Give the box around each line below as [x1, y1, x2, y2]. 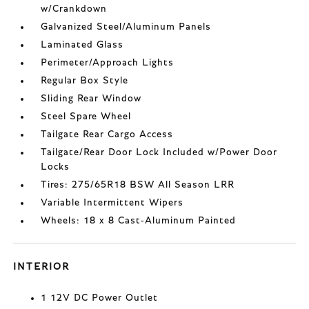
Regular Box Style [41, 76, 129, 86]
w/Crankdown [41, 4, 108, 14]
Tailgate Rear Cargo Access [41, 130, 174, 139]
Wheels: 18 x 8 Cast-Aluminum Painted [41, 216, 237, 226]
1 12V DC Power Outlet [41, 293, 159, 303]
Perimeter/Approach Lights [41, 58, 175, 68]
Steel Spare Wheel [41, 112, 132, 121]
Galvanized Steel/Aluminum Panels [41, 22, 212, 32]
